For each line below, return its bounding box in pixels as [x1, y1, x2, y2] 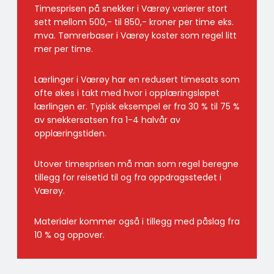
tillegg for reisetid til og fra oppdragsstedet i [34, 171, 221, 184]
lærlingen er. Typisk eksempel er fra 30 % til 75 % [34, 100, 240, 113]
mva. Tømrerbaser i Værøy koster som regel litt [34, 29, 237, 42]
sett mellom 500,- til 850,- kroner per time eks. [34, 16, 234, 29]
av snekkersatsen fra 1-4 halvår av [34, 114, 180, 127]
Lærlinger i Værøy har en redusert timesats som [34, 73, 240, 86]
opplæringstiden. [34, 127, 106, 140]
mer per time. [34, 43, 93, 56]
